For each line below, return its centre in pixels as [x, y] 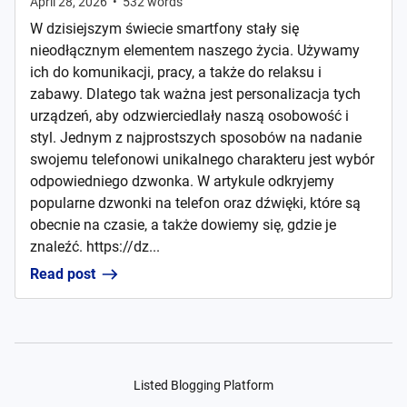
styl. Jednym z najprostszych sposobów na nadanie [196, 138]
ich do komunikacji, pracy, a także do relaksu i [176, 72]
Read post [63, 274]
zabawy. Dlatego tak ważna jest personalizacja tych [195, 94]
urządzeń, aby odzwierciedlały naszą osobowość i [189, 116]
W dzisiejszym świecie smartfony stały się [164, 29]
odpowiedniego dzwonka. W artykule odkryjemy [182, 181]
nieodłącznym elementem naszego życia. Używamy [195, 50]
